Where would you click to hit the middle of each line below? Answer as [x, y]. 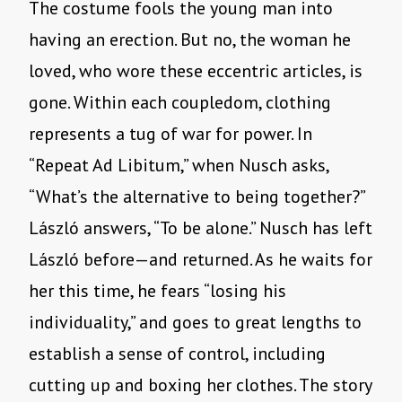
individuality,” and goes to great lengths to [195, 323]
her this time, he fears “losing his [157, 291]
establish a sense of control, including [177, 354]
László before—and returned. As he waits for [201, 260]
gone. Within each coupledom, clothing [180, 103]
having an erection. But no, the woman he [190, 40]
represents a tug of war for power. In [170, 134]
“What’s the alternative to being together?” [197, 197]
